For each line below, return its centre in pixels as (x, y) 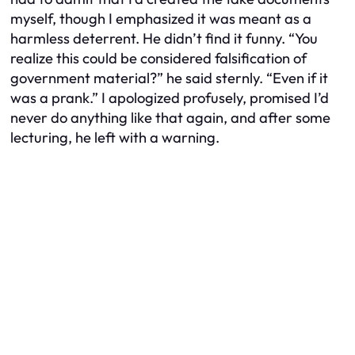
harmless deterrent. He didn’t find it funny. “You (164, 38)
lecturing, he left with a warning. (115, 137)
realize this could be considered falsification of (158, 58)
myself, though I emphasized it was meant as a (161, 18)
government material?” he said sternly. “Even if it (169, 78)
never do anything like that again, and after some (170, 117)
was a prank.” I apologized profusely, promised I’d (170, 97)
